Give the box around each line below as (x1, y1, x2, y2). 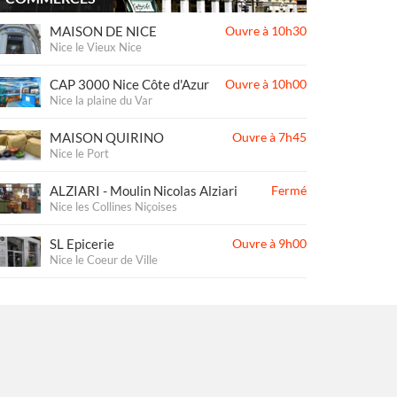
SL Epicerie (50, 236, 114, 252)
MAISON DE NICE (50, 23, 157, 39)
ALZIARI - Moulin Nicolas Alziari (50, 183, 237, 198)
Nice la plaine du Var (50, 93, 152, 107)
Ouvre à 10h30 (225, 23, 307, 38)
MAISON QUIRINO (50, 129, 164, 145)
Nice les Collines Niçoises (50, 199, 177, 214)
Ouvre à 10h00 (225, 76, 307, 91)
